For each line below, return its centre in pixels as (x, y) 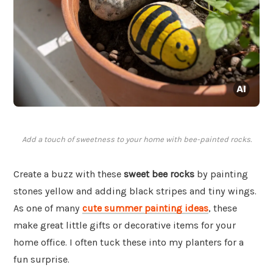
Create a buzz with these (69, 174)
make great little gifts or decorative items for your (125, 225)
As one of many (48, 208)
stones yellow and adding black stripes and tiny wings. (135, 191)
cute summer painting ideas (145, 208)
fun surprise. (41, 260)
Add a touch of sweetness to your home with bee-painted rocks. (136, 140)
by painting (221, 174)
